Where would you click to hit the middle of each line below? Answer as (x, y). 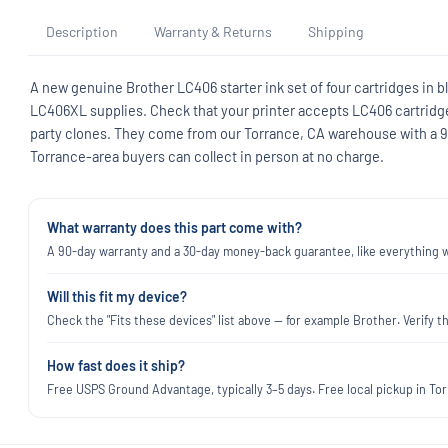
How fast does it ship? (116, 365)
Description (82, 31)
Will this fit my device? (117, 296)
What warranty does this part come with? (174, 227)
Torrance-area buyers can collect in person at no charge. (207, 155)
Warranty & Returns (213, 31)
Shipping (335, 31)
